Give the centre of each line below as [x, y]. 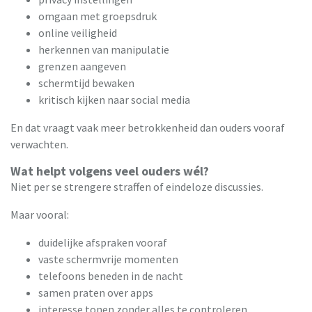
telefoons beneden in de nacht [111, 276]
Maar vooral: [40, 215]
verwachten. [39, 145]
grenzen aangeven [82, 67]
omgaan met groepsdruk [97, 16]
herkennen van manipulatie [104, 50]
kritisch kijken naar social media [114, 100]
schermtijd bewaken [86, 83]
